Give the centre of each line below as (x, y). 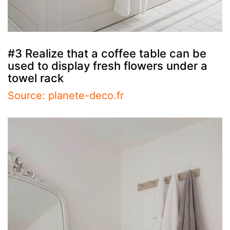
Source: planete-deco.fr (66, 95)
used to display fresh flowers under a (108, 65)
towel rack (36, 78)
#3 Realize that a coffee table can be (107, 53)
